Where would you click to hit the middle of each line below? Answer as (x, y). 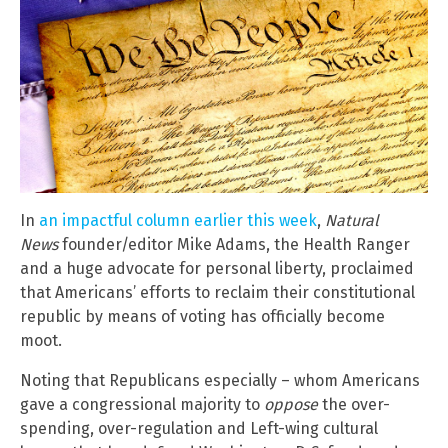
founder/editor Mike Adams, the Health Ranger (234, 245)
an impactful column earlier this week (178, 221)
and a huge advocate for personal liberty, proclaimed (217, 269)
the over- (354, 405)
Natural (352, 221)
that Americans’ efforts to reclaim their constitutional (217, 293)
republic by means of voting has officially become (202, 317)
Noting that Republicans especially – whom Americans (220, 381)
